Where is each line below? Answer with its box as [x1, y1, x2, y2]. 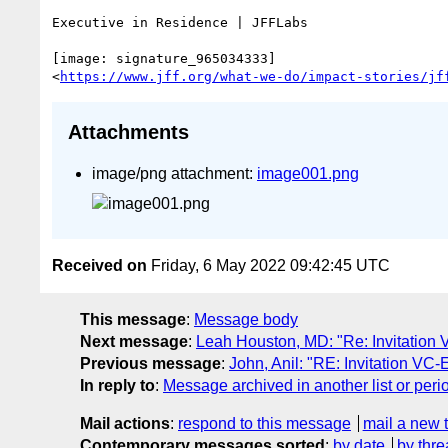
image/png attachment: [92, 164, 257, 182]
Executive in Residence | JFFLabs [52, 14, 308, 30]
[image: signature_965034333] [52, 50, 276, 66]
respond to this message [178, 415, 351, 433]
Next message [80, 333, 188, 351]
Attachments [68, 121, 189, 144]
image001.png [257, 164, 359, 182]
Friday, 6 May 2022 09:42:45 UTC [147, 257, 390, 275]
